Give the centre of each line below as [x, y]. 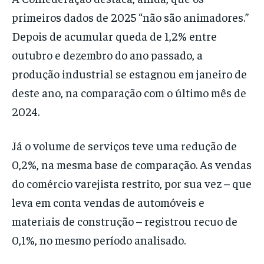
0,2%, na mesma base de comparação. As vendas [132, 164]
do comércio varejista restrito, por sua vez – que [132, 183]
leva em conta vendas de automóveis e [108, 202]
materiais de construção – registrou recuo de [125, 221]
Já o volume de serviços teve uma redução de [124, 146]
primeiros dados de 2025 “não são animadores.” [130, 17]
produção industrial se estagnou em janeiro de [129, 74]
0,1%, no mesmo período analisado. [99, 240]
